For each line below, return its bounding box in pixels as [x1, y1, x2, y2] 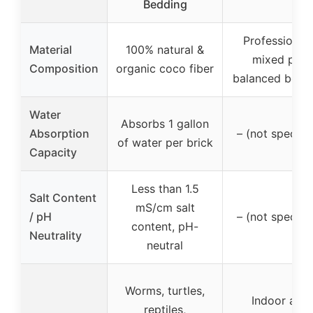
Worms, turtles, [125, 284, 205, 298]
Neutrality [29, 228, 82, 243]
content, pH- [131, 219, 198, 234]
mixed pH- [252, 52, 308, 67]
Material [29, 43, 72, 57]
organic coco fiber [116, 61, 214, 76]
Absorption [29, 126, 89, 141]
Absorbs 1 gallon [121, 117, 209, 131]
